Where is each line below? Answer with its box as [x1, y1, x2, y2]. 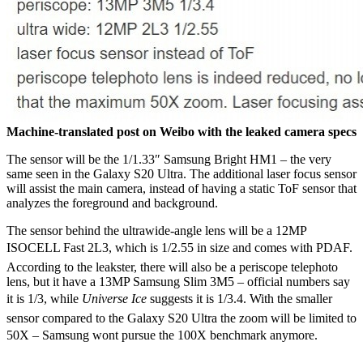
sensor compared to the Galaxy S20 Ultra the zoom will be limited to [6, 310, 357, 325]
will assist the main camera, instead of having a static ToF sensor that [6, 181, 357, 195]
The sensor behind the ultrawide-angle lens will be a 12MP [6, 223, 306, 237]
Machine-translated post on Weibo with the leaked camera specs [6, 124, 357, 139]
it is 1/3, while [6, 291, 82, 305]
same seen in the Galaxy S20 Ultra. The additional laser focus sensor [6, 166, 357, 181]
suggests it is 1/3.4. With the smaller [147, 291, 332, 305]
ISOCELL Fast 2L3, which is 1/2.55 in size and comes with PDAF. [6, 240, 352, 254]
